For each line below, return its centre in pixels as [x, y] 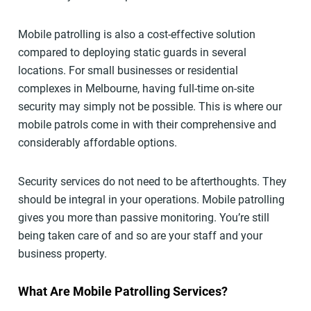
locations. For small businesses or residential [128, 71]
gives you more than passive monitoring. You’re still [143, 218]
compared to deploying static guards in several [132, 53]
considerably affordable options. [97, 143]
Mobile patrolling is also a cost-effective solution [136, 35]
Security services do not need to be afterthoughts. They [152, 182]
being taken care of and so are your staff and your [140, 236]
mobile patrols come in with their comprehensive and [147, 125]
